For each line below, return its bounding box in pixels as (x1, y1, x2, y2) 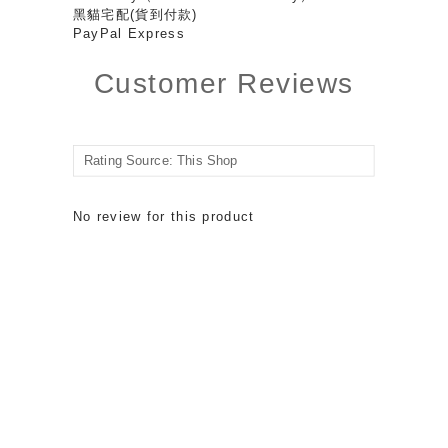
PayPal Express (72, 25, 185, 41)
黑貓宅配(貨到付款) (72, 6, 198, 22)
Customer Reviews (93, 67, 354, 99)
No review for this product (72, 208, 255, 224)
